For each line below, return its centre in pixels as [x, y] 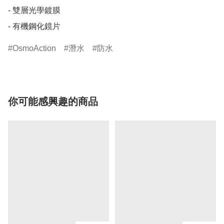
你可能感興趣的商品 [53, 102]
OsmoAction [34, 48]
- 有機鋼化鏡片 [34, 26]
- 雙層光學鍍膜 [34, 10]
